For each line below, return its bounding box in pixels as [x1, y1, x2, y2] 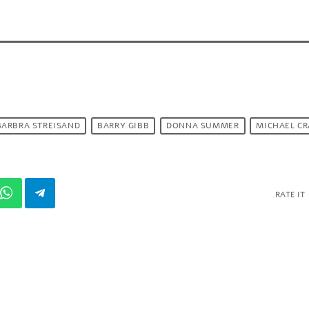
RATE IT [275, 188, 305, 200]
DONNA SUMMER [166, 120, 239, 132]
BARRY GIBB [97, 120, 150, 132]
